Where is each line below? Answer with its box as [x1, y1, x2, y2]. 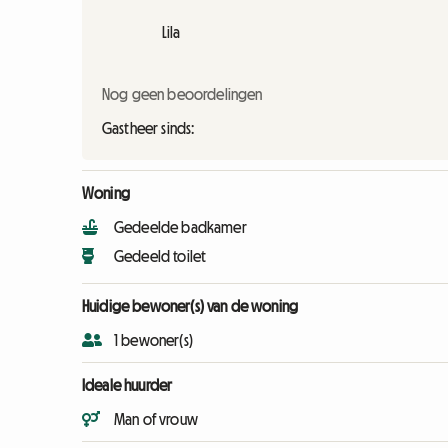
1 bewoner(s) [114, 332, 193, 348]
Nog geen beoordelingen [102, 86, 263, 102]
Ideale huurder [82, 377, 173, 393]
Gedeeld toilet [114, 248, 207, 264]
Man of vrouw [114, 411, 198, 427]
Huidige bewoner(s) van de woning [82, 298, 299, 314]
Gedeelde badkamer [114, 219, 247, 235]
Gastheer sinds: [102, 120, 195, 136]
